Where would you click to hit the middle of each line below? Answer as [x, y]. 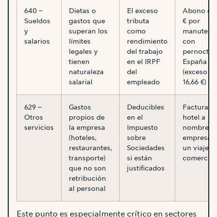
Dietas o [82, 10]
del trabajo [145, 51]
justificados [146, 168]
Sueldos [37, 21]
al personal [87, 188]
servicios [39, 127]
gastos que [87, 21]
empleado [143, 82]
